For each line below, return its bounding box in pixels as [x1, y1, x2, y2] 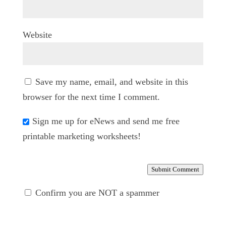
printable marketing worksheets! [22, 131, 141, 141]
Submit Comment [151, 165, 200, 173]
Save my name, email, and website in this [35, 77, 188, 87]
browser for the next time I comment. [22, 92, 160, 102]
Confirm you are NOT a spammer [32, 188, 159, 198]
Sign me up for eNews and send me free [32, 116, 180, 126]
